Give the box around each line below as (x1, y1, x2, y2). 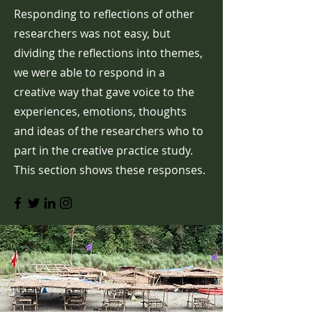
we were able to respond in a (14, 65, 165, 80)
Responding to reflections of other (14, 6, 194, 22)
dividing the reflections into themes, (14, 45, 203, 61)
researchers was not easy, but (14, 26, 171, 41)
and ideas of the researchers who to (14, 123, 203, 139)
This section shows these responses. (14, 162, 205, 178)
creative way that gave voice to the (14, 84, 194, 100)
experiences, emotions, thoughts (14, 104, 187, 119)
